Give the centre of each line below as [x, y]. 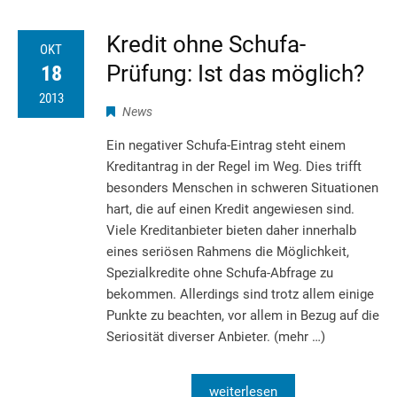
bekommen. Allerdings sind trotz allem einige [240, 294]
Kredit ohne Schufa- [206, 44]
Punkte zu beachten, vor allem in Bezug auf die [243, 315]
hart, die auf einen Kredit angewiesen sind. [230, 209]
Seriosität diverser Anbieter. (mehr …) [216, 336]
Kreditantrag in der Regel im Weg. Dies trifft [234, 166]
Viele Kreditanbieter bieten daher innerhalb [231, 230]
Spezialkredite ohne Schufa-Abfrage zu [220, 272]
